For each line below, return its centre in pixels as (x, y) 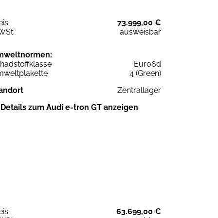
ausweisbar (140, 32)
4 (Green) (145, 73)
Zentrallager (139, 90)
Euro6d (147, 64)
